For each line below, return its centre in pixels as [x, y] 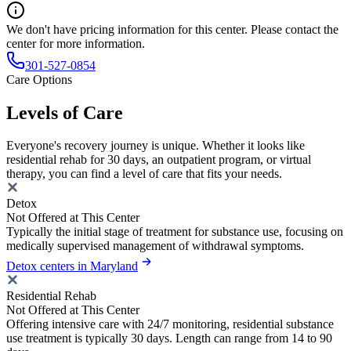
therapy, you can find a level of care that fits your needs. [144, 174]
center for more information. [76, 43]
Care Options [39, 79]
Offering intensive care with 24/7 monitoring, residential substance [170, 324]
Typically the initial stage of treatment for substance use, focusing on [175, 232]
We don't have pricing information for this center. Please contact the [172, 29]
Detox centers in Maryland [72, 266]
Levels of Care [65, 112]
